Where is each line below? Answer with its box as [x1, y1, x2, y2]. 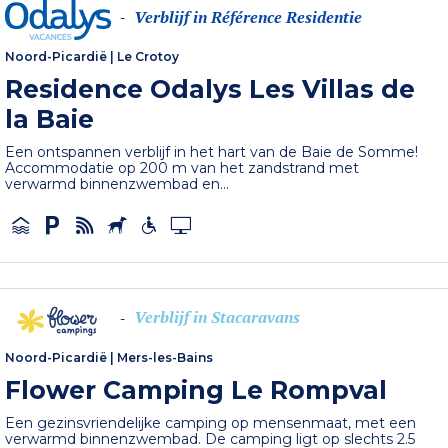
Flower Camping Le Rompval [5, 374, 388, 405]
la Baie [5, 104, 95, 134]
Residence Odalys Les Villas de [5, 74, 416, 104]
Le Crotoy [117, 49, 180, 64]
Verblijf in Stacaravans [134, 306, 301, 329]
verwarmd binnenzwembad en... [5, 175, 230, 193]
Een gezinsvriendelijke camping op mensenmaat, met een [5, 413, 417, 432]
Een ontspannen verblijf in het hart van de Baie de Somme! [5, 143, 419, 161]
